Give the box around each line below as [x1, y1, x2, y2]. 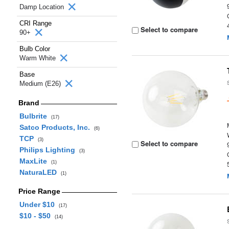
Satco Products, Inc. [19, 123, 94, 131]
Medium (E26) [19, 80, 63, 87]
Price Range [18, 187, 60, 195]
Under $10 [19, 200, 59, 209]
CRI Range [19, 19, 52, 27]
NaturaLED [19, 168, 61, 176]
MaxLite [19, 157, 51, 165]
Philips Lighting [19, 146, 79, 154]
